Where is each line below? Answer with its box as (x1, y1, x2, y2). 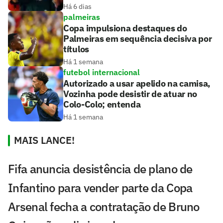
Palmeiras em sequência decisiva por (63, 33, 212, 45)
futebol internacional (63, 67, 140, 78)
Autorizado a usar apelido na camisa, (63, 78, 211, 90)
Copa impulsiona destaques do (63, 22, 187, 34)
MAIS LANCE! (14, 133, 75, 147)
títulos (63, 43, 89, 55)
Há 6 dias (63, 2, 92, 11)
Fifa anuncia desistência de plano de (8, 161, 193, 177)
